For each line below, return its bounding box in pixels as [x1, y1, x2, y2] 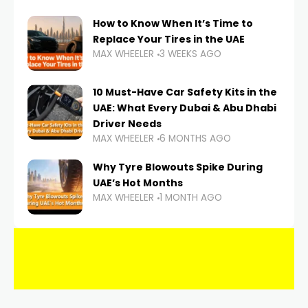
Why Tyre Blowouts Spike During [93, 160, 263, 175]
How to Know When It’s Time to [93, 16, 253, 31]
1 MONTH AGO [159, 191, 222, 205]
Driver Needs [93, 117, 162, 131]
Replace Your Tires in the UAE [93, 32, 247, 47]
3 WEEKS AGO [159, 47, 221, 61]
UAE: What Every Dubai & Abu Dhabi [93, 101, 276, 115]
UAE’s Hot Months [93, 176, 183, 190]
